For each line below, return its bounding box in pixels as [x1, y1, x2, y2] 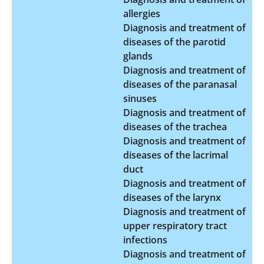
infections [123, 233, 167, 246]
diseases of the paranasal [123, 77, 237, 91]
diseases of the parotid [123, 35, 226, 48]
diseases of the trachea [123, 120, 227, 133]
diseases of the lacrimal [123, 148, 228, 161]
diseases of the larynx [123, 190, 221, 204]
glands [123, 49, 153, 62]
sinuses [123, 91, 157, 105]
